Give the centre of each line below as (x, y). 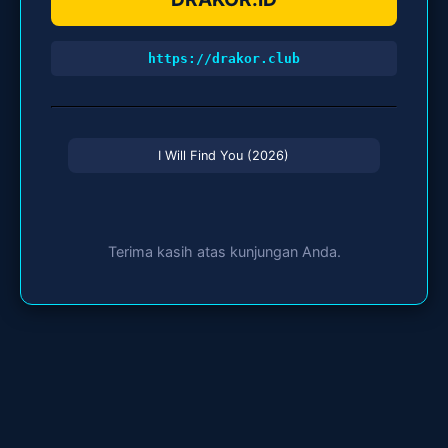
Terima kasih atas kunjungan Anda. (224, 252)
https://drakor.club (224, 59)
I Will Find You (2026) (224, 156)
